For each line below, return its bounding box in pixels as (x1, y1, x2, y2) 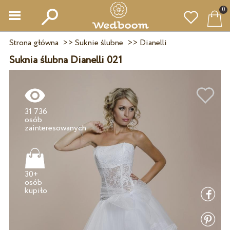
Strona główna (9, 37, 59, 49)
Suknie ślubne (74, 37, 123, 49)
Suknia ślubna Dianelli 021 (9, 53, 122, 68)
